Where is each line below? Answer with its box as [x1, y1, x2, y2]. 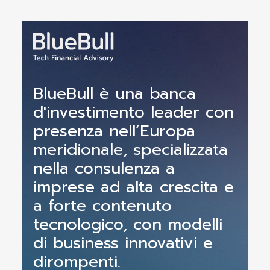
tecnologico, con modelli [33, 212, 222, 236]
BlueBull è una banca [33, 81, 196, 105]
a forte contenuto [33, 193, 172, 218]
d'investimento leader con [33, 100, 234, 124]
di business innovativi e [33, 231, 213, 255]
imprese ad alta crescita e [33, 175, 234, 199]
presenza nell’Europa [33, 119, 195, 143]
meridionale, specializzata [33, 137, 228, 162]
